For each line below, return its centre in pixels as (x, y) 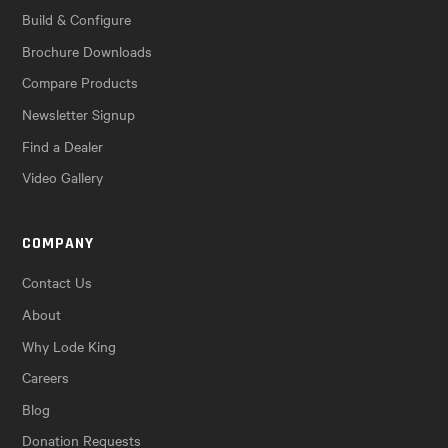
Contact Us (57, 282)
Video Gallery (63, 177)
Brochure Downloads (87, 50)
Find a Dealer (63, 145)
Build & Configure (77, 19)
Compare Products (80, 82)
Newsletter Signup (79, 114)
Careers (46, 377)
